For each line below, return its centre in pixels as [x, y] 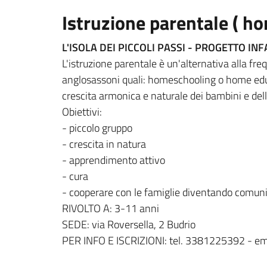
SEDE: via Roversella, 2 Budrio [129, 225]
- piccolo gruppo [97, 128]
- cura [75, 176]
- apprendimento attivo [114, 160]
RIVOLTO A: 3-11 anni [111, 209]
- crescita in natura [104, 144]
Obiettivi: [82, 112]
